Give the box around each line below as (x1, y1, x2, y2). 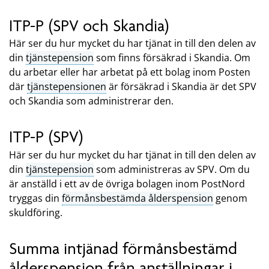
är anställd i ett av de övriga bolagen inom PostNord (9, 177, 245, 190)
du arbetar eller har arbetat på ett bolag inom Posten (9, 65, 250, 79)
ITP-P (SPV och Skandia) (9, 16, 169, 35)
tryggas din (9, 191, 62, 205)
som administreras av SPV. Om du (94, 162, 250, 176)
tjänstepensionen (27, 80, 106, 94)
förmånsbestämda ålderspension (62, 191, 213, 205)
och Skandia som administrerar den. (9, 94, 174, 108)
